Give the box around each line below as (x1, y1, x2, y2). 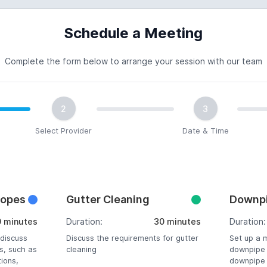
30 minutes (153, 216, 201, 226)
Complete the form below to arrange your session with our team (4, 56, 262, 66)
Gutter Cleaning (66, 193, 150, 206)
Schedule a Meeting (64, 24, 203, 42)
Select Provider (35, 126, 92, 135)
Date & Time (182, 126, 229, 135)
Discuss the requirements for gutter (66, 234, 199, 243)
